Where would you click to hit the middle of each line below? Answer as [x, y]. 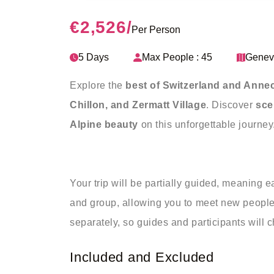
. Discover [231, 105]
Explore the [98, 85]
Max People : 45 [177, 57]
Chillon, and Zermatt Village [138, 105]
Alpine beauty [104, 124]
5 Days [94, 57]
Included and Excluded [142, 257]
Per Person [156, 30]
